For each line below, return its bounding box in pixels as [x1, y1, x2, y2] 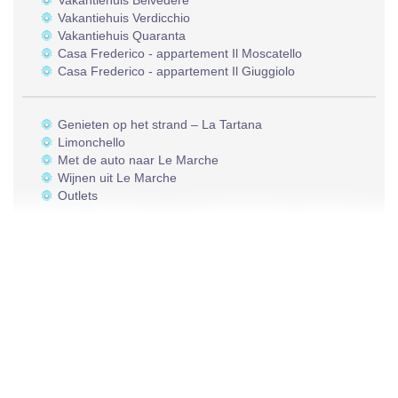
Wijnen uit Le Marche [58, 171, 177, 186]
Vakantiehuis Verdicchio [58, 11, 190, 26]
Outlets [58, 188, 98, 203]
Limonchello [58, 135, 125, 150]
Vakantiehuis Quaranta [58, 28, 186, 44]
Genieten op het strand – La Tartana [58, 117, 262, 132]
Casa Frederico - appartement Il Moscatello [58, 46, 302, 61]
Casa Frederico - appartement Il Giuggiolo [58, 64, 295, 79]
